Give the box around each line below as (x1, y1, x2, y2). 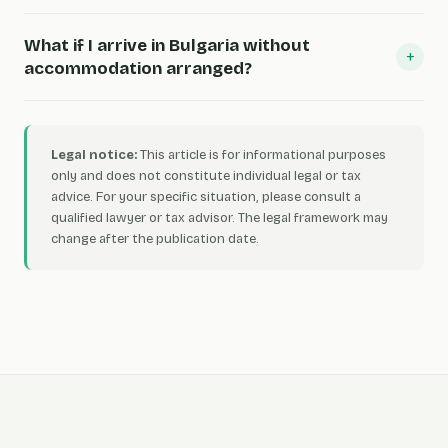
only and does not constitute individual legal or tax (51, 168, 361, 184)
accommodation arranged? (24, 58, 252, 79)
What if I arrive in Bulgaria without (24, 35, 310, 56)
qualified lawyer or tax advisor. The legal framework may (51, 210, 388, 226)
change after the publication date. (51, 231, 259, 247)
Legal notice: (51, 147, 137, 163)
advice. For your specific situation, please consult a (51, 189, 361, 205)
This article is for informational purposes (137, 147, 386, 163)
